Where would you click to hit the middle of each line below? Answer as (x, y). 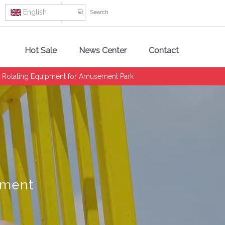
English (35, 12)
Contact (164, 50)
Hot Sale (41, 50)
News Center (103, 50)
